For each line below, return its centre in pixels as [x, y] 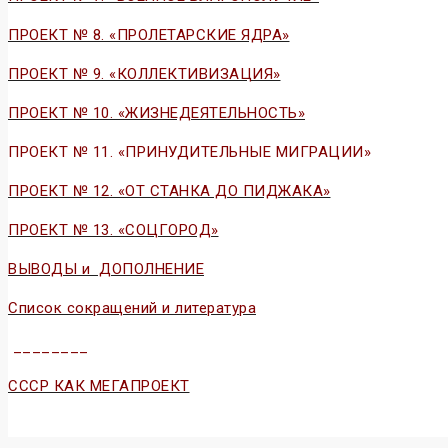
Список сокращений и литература [132, 307]
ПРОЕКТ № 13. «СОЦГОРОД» [113, 229]
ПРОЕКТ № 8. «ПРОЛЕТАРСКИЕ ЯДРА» [149, 34]
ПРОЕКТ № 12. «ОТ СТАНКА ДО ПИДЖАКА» [169, 190]
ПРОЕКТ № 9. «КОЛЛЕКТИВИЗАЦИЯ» [144, 73]
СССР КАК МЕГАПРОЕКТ [99, 385]
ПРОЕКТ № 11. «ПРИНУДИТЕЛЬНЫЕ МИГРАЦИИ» [189, 151]
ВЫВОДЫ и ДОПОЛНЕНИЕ [106, 268]
